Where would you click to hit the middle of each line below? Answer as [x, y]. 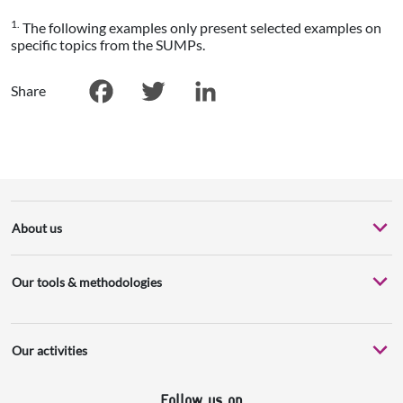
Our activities [49, 350]
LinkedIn [210, 122]
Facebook [108, 122]
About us [37, 228]
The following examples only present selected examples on [201, 27]
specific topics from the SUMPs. [108, 44]
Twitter [153, 122]
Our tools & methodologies [87, 282]
